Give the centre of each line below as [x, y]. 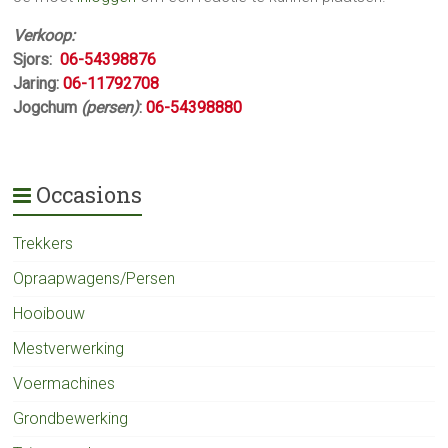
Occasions [89, 194]
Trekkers [43, 243]
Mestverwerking [69, 348]
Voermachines [64, 383]
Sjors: [37, 59]
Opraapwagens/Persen [94, 278]
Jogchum [47, 107]
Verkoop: [44, 35]
